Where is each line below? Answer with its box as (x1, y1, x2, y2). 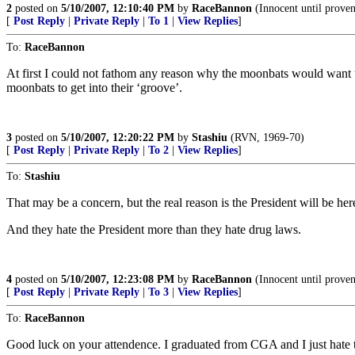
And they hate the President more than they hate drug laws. (6, 223, 301, 236)
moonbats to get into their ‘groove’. (6, 81, 182, 94)
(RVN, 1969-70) (227, 132, 304, 143)
